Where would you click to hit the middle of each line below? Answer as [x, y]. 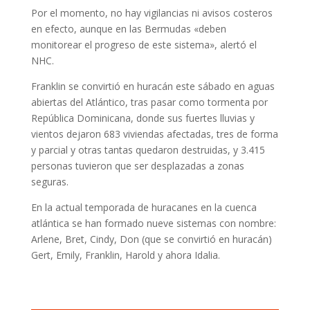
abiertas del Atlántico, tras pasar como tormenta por [149, 102]
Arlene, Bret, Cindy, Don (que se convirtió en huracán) [151, 239]
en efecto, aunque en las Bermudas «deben [128, 29]
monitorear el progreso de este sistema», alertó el [144, 45]
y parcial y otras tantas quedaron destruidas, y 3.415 [148, 150]
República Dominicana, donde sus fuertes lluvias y [143, 118]
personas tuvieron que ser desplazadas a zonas [137, 166]
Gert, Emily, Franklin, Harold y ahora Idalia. [125, 255]
